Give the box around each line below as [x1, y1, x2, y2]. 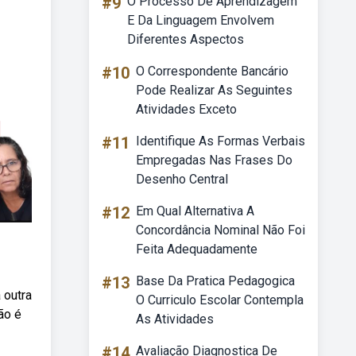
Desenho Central [136, 172, 228, 187]
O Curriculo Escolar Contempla [136, 292, 304, 308]
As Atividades [136, 311, 214, 327]
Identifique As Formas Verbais [136, 133, 305, 149]
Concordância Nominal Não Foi [136, 222, 305, 238]
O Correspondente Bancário [136, 64, 288, 79]
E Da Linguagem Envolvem [127, 13, 274, 28]
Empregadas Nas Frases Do [136, 153, 292, 168]
